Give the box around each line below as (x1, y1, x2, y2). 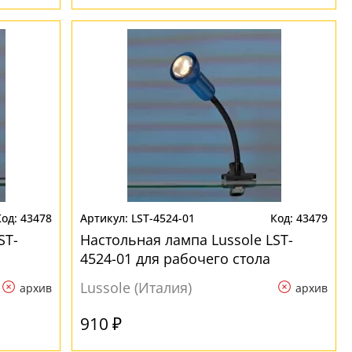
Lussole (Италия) (80, 278, 192, 297)
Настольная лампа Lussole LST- (80, 230, 294, 249)
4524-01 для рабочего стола (80, 249, 271, 268)
